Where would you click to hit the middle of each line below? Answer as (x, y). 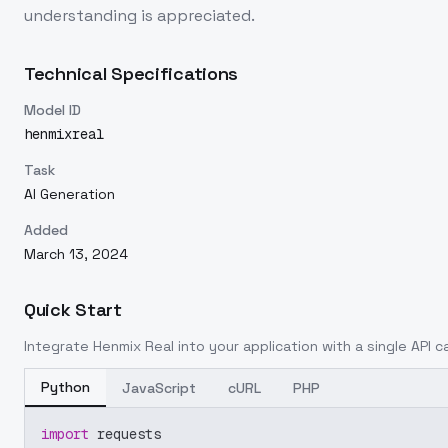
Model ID (52, 110)
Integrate (58, 346)
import (65, 434)
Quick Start (73, 309)
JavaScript (159, 388)
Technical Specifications (131, 73)
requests (125, 434)
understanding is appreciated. (139, 15)
